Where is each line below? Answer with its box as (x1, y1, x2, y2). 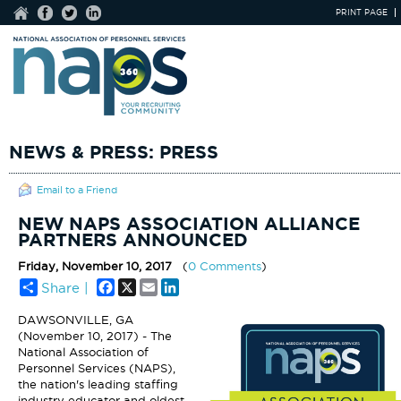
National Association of (17, 346, 149, 358)
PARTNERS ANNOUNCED (17, 232, 248, 250)
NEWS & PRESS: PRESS (9, 144, 219, 162)
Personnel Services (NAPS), (17, 362, 175, 374)
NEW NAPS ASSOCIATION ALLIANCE (17, 216, 360, 234)
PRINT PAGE (336, 8, 388, 17)
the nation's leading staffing (17, 378, 178, 390)
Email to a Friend (37, 184, 118, 195)
